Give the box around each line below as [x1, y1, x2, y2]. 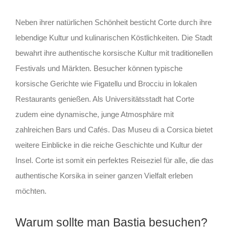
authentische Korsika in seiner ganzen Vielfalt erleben [15, 171, 193, 180]
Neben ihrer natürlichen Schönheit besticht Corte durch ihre [15, 18, 212, 27]
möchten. [15, 187, 47, 196]
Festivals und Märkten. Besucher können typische [15, 64, 182, 73]
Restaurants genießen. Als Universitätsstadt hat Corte [15, 95, 194, 104]
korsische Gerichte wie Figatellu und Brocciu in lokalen [15, 79, 197, 88]
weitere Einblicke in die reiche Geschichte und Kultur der [15, 141, 202, 150]
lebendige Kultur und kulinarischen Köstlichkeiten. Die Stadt [15, 33, 212, 42]
